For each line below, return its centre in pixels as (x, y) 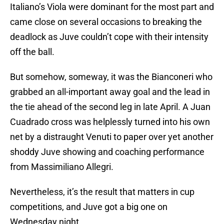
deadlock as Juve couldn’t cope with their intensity (109, 37)
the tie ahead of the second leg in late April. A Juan (110, 107)
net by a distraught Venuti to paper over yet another (112, 137)
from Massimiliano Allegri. (62, 167)
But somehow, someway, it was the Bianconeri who (111, 77)
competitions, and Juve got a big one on (89, 207)
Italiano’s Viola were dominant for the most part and (112, 7)
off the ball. (32, 52)
